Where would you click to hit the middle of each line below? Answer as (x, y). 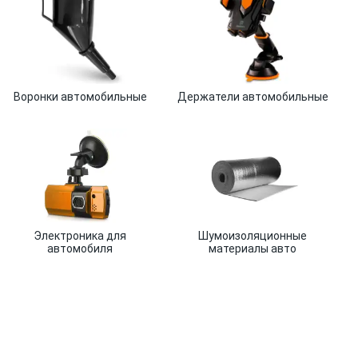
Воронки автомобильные (80, 97)
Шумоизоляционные (253, 236)
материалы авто (253, 249)
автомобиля (80, 249)
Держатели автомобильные (253, 97)
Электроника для (80, 236)
